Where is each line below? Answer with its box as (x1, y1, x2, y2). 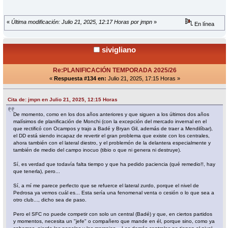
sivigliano (101, 45, 136, 54)
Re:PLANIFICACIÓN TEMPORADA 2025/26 (52, 67, 177, 74)
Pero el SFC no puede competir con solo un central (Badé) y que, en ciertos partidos (13, 211, 213, 217)
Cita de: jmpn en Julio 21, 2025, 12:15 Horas (8, 97, 118, 103)
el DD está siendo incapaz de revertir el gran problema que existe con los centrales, (13, 133, 210, 139)
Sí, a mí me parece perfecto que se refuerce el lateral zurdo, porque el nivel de (13, 183, 199, 189)
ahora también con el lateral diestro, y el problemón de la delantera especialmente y (13, 140, 211, 146)
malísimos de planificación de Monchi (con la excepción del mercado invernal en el (13, 119, 207, 125)
